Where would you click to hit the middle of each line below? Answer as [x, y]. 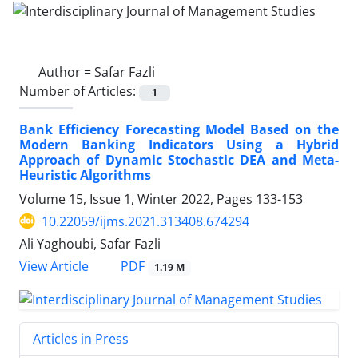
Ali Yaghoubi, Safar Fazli [90, 243]
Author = [66, 72]
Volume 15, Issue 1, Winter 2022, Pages [137, 199]
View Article [54, 266]
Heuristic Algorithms [85, 175]
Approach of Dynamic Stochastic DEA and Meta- [179, 159]
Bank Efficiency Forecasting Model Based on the [179, 129]
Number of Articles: [79, 91]
